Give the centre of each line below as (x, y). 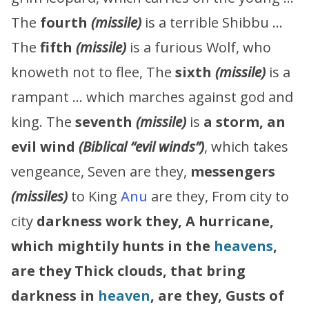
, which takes (246, 146)
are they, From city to (218, 196)
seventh (106, 121)
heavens (243, 246)
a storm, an (245, 121)
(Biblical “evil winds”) (141, 146)
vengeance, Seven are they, (101, 171)
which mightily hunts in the (112, 246)
